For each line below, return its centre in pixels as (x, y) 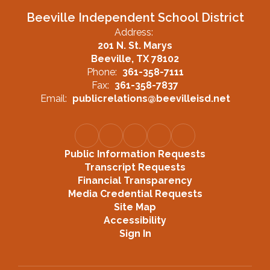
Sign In (135, 234)
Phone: (102, 72)
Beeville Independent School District (135, 17)
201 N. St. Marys (135, 46)
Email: (53, 99)
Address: (133, 32)
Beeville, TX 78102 (135, 59)
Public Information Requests (135, 154)
